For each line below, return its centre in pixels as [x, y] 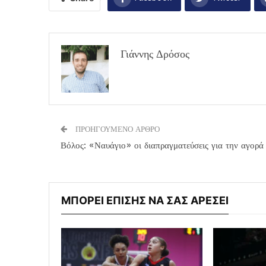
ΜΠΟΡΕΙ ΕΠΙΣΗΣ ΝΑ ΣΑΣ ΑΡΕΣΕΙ [145, 200]
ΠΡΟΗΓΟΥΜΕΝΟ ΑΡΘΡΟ [116, 129]
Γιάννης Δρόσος [155, 54]
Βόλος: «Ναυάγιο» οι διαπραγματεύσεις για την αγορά [162, 145]
